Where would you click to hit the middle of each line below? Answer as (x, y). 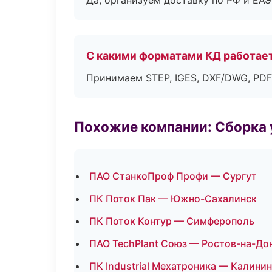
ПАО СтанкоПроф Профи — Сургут (173, 176)
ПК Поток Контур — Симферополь (172, 221)
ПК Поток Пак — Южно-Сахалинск (173, 199)
